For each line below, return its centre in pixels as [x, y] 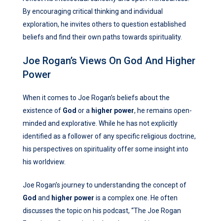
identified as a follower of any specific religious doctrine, [109, 136]
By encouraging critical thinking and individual [93, 12]
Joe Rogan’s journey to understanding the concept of [105, 185]
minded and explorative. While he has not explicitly [100, 124]
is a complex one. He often [136, 198]
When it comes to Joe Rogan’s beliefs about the [96, 98]
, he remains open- [163, 111]
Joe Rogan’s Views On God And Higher [109, 61]
